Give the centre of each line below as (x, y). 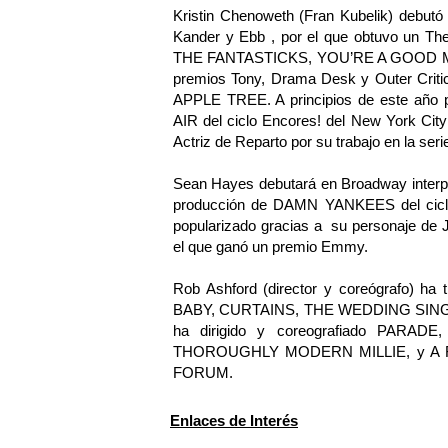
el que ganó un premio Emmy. (270, 247)
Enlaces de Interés (234, 420)
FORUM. (202, 373)
